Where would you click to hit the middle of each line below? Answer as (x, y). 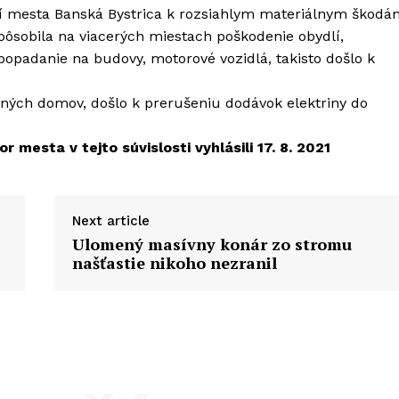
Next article (110, 220)
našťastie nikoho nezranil (174, 262)
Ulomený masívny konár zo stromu (212, 244)
